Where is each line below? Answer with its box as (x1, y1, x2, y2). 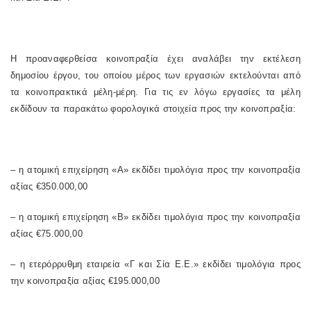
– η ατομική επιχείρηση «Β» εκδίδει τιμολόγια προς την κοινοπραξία (10, 212, 301, 222)
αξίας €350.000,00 (10, 181, 88, 192)
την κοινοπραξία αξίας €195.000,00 (10, 276, 160, 286)
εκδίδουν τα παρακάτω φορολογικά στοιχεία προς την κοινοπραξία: (10, 103, 296, 114)
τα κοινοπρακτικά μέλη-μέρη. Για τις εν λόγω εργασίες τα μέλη (10, 87, 301, 97)
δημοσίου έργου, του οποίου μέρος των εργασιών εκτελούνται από (10, 70, 301, 81)
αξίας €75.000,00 (10, 228, 83, 239)
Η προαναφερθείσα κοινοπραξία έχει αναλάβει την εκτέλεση (10, 53, 301, 64)
